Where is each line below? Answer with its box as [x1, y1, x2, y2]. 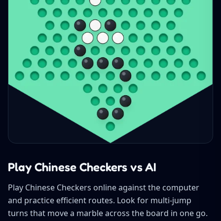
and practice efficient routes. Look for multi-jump [8, 194, 191, 206]
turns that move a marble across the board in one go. [8, 207, 208, 219]
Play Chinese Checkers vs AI [8, 159, 156, 174]
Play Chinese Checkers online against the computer [8, 182, 199, 193]
